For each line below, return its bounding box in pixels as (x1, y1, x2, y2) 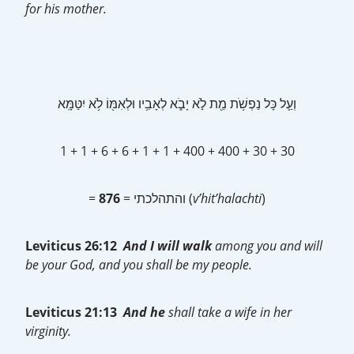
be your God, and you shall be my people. (25, 256, 252, 273)
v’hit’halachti (193, 190, 262, 207)
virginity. (25, 322, 71, 340)
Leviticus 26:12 (25, 237, 123, 254)
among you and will (212, 237, 322, 254)
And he (123, 303, 165, 321)
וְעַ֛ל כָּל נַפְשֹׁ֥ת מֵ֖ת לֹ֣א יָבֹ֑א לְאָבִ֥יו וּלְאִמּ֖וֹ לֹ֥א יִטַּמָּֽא (58, 95, 296, 112)
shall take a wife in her (165, 303, 292, 321)
